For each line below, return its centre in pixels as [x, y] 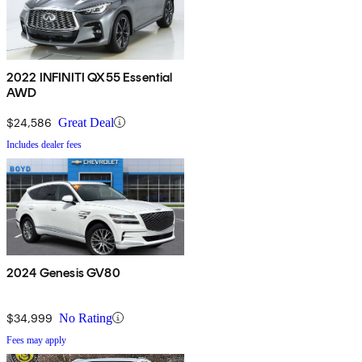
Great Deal [86, 122]
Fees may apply [36, 340]
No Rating [86, 318]
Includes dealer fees [44, 144]
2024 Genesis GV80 [63, 272]
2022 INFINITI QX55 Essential [90, 77]
